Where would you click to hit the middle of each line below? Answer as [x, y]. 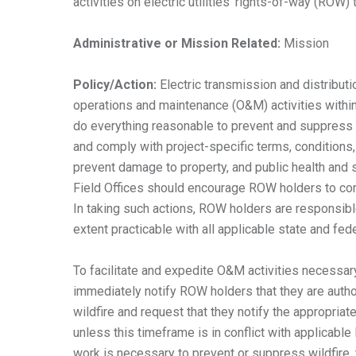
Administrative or [127, 43]
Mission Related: [232, 43]
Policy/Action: [116, 85]
